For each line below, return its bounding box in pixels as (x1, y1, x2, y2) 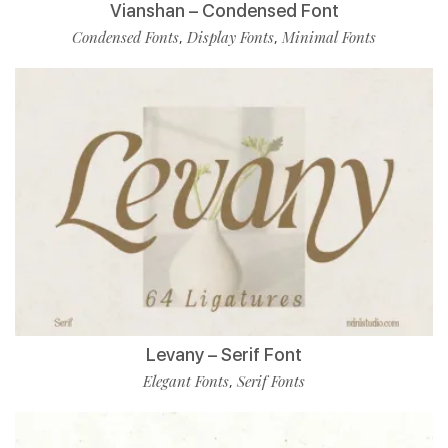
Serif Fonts (237, 371, 305, 391)
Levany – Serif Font (146, 344, 302, 365)
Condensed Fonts (72, 27, 179, 47)
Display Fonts (187, 27, 274, 47)
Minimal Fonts (282, 27, 376, 47)
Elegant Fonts (143, 371, 229, 391)
